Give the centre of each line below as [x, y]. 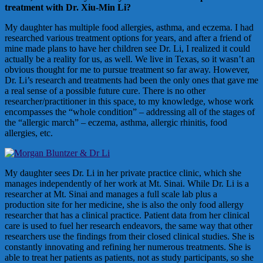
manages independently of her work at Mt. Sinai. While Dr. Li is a [127, 183]
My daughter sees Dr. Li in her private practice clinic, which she [123, 173]
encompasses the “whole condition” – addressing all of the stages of [130, 112]
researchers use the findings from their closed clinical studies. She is [129, 236]
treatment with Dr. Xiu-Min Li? [68, 7]
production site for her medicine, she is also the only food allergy [124, 204]
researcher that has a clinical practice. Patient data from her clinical [127, 215]
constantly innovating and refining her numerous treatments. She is [128, 247]
